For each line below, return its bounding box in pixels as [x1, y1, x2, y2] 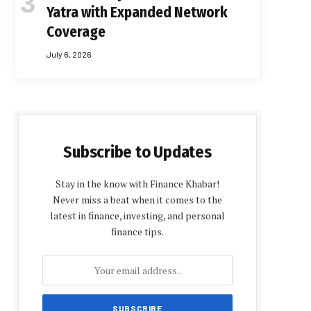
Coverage [47, 23, 106, 42]
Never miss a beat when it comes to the [53, 193, 222, 207]
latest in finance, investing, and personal [50, 209, 225, 223]
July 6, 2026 [47, 49, 92, 60]
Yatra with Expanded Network [47, 3, 228, 22]
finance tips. [111, 225, 164, 239]
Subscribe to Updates [63, 142, 212, 162]
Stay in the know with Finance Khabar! [56, 177, 219, 191]
